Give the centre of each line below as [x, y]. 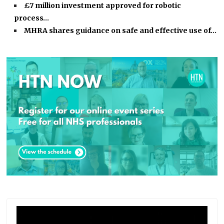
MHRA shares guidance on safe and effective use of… [120, 31]
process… [32, 18]
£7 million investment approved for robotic [103, 6]
